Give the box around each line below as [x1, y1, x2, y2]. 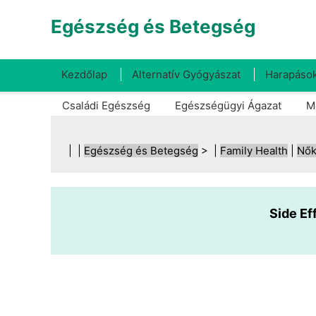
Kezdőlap [61, 68, 107, 81]
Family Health [220, 144, 288, 157]
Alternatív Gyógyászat [132, 68, 241, 81]
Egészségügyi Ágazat [175, 99, 281, 112]
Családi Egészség [62, 99, 150, 112]
